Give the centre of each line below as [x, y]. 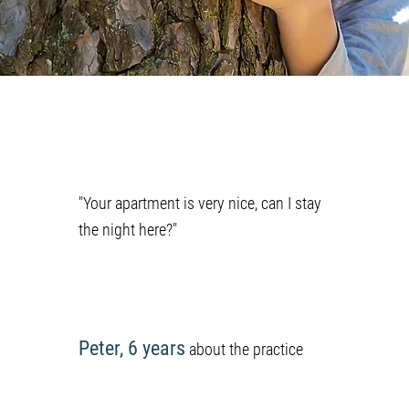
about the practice [244, 349]
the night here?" [127, 230]
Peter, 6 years [131, 348]
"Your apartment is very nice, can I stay [199, 203]
